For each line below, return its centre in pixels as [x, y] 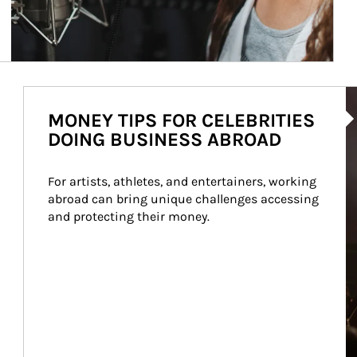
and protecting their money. [128, 216]
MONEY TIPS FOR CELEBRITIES [181, 120]
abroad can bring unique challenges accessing [184, 199]
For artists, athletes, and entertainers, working [183, 181]
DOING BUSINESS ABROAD [164, 139]
